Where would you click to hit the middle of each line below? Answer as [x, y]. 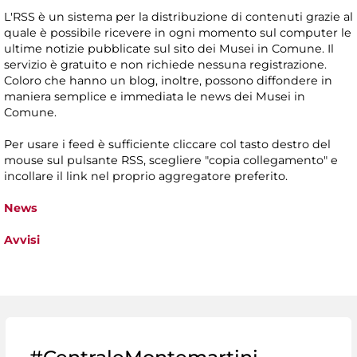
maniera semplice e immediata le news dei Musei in [155, 96]
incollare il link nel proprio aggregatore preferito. [146, 176]
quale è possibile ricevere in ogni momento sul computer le [178, 32]
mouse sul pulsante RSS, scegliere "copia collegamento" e [171, 160]
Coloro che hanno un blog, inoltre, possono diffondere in [168, 80]
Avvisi [22, 239]
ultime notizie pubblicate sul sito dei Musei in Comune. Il [169, 48]
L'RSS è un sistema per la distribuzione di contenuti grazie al [178, 16]
